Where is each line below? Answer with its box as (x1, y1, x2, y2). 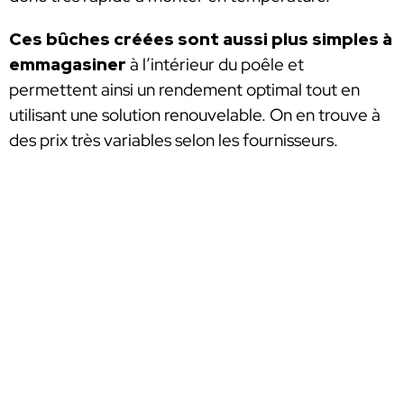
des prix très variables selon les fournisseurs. (9, 128, 338, 151)
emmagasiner (9, 52, 126, 76)
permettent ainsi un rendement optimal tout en (9, 78, 360, 101)
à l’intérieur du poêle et (126, 52, 304, 76)
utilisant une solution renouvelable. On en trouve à (9, 103, 381, 126)
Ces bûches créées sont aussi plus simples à (9, 27, 392, 50)
